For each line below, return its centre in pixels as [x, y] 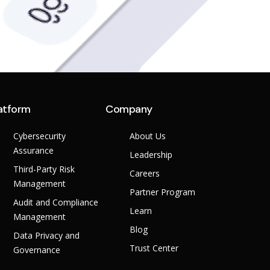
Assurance [33, 151]
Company [129, 109]
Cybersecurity [39, 136]
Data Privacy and [46, 236]
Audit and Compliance [55, 202]
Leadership [151, 155]
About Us [148, 136]
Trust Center [154, 248]
